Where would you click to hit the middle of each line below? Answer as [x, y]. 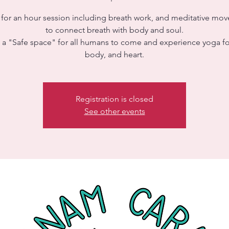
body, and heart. [114, 54]
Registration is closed [114, 99]
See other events [114, 111]
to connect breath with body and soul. [114, 30]
